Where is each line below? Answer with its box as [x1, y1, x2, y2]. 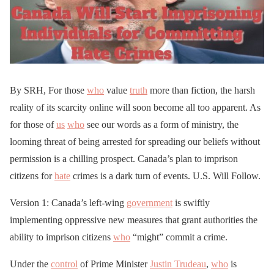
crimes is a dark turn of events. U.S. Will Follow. [70, 170, 261, 181]
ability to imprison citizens [10, 231, 113, 242]
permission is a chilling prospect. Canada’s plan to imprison [10, 153, 238, 164]
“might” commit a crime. [130, 231, 228, 242]
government [127, 197, 172, 208]
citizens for [10, 170, 54, 181]
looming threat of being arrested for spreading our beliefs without [10, 136, 260, 147]
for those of [10, 119, 56, 130]
